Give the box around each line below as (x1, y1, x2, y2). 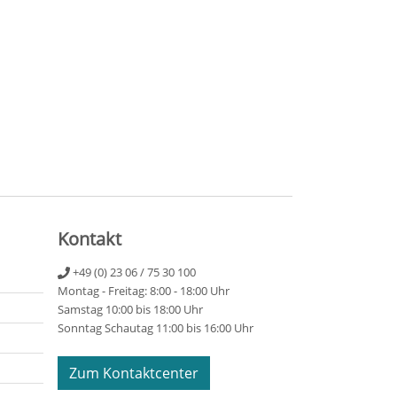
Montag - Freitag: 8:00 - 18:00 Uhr (57, 282, 230, 299)
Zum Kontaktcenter (68, 362, 198, 383)
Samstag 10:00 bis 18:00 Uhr (57, 300, 203, 317)
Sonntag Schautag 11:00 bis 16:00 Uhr (57, 319, 253, 336)
